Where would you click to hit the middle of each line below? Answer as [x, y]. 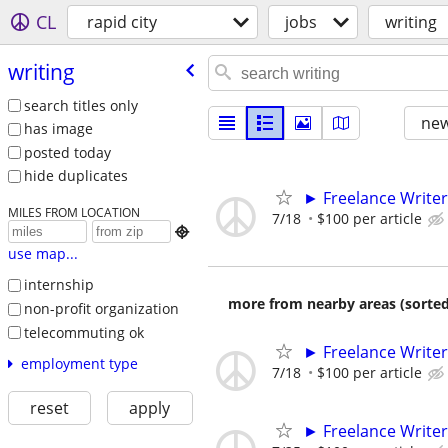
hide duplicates [75, 176]
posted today [67, 152]
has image [58, 129]
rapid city [122, 22]
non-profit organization [101, 308]
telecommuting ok [83, 332]
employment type [79, 364]
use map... [42, 254]
